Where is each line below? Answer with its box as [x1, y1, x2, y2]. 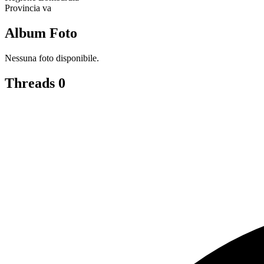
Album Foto [5, 25, 77, 41]
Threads [5, 75, 58, 91]
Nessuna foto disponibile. [5, 53, 99, 63]
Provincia [5, 3, 40, 14]
